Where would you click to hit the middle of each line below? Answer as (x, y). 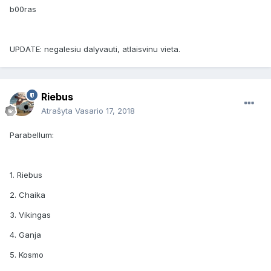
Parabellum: (32, 135)
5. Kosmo (27, 255)
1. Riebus (26, 175)
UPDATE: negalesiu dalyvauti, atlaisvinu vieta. (96, 49)
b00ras (23, 9)
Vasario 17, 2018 (105, 111)
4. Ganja (25, 235)
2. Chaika (28, 195)
